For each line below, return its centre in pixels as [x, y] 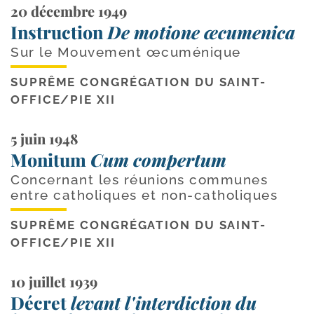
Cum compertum [158, 159]
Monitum [50, 159]
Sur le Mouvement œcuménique [126, 52]
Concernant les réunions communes [139, 179]
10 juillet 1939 [54, 281]
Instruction [59, 32]
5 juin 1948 [44, 138]
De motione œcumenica [201, 32]
